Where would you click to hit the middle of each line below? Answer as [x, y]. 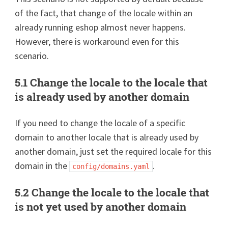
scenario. [32, 55]
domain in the [42, 165]
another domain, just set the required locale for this [113, 151]
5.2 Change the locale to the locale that [112, 192]
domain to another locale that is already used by [107, 137]
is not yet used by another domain [101, 206]
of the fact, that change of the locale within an [104, 13]
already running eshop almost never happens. [101, 27]
